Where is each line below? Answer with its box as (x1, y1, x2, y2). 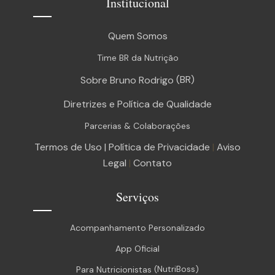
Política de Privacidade (109, 140, 210, 153)
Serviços (116, 188, 159, 205)
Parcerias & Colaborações (85, 120, 190, 131)
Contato (133, 156, 172, 169)
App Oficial (115, 242, 160, 254)
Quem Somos (107, 29, 168, 42)
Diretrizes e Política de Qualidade (63, 97, 212, 110)
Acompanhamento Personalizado (70, 222, 205, 233)
